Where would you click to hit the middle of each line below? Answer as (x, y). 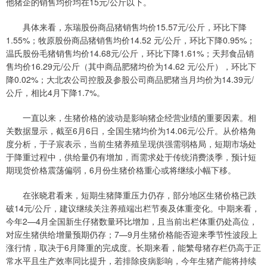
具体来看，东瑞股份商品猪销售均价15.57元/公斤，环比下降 (126, 27)
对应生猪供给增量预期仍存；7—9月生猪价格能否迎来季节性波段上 (132, 235)
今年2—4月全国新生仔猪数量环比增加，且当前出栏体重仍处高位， (132, 221)
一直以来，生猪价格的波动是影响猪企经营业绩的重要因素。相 (131, 118)
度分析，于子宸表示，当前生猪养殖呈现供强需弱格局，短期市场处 (131, 144)
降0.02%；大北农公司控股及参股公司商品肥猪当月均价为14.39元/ (130, 80)
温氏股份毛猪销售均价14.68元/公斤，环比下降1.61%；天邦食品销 (130, 53)
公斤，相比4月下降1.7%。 (55, 93)
